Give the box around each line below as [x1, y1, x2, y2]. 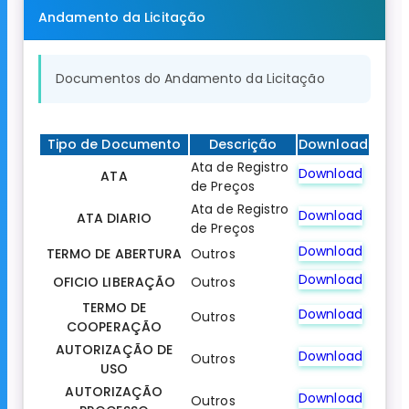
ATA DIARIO [76, 209, 152, 228]
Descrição [208, 135, 278, 154]
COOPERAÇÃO [67, 318, 162, 337]
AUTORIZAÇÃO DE [55, 341, 173, 360]
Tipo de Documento [47, 135, 182, 154]
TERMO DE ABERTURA [46, 245, 183, 264]
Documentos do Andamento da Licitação [56, 69, 325, 89]
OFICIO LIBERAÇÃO [52, 273, 176, 292]
